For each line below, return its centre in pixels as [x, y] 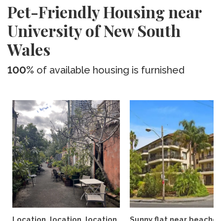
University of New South [94, 30]
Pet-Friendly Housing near [104, 12]
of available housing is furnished [109, 70]
